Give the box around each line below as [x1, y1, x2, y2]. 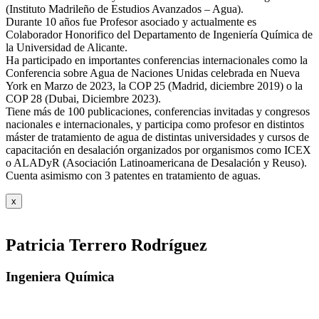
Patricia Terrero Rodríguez [6, 235, 207, 254]
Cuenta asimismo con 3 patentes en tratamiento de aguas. [6, 169, 261, 182]
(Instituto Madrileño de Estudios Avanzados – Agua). [6, 2, 244, 15]
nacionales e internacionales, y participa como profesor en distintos [6, 117, 304, 130]
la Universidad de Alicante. [6, 41, 127, 53]
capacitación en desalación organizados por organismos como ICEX [6, 143, 311, 156]
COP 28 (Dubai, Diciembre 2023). [6, 92, 161, 105]
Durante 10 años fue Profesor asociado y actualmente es [6, 15, 256, 28]
